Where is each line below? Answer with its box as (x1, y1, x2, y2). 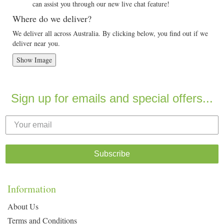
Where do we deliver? (12, 12, 91, 24)
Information (7, 182, 56, 195)
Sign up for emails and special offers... (11, 91, 213, 105)
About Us (7, 201, 38, 211)
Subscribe (94, 149, 130, 158)
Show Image (16, 55, 52, 64)
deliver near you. (12, 38, 60, 48)
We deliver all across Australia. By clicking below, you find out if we (12, 28, 208, 38)
